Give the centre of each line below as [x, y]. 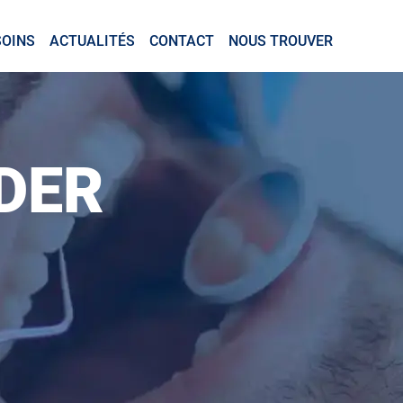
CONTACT [181, 40]
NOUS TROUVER [280, 40]
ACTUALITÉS [92, 40]
